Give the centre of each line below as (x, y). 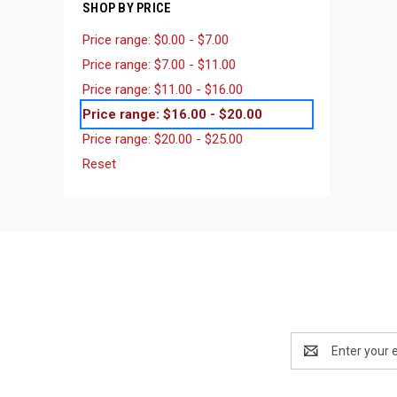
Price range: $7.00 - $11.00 (159, 64)
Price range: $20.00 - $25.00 (163, 139)
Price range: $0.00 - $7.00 (156, 39)
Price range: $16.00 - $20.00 (172, 114)
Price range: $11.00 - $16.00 (163, 89)
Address (314, 359)
